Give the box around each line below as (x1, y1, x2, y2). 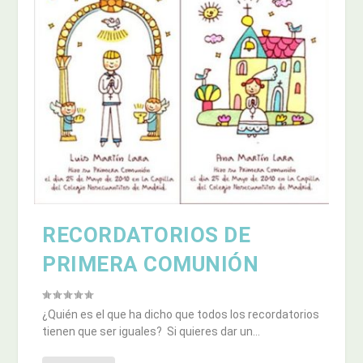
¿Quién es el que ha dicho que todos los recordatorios (42, 308, 320, 322)
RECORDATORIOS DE (42, 223, 251, 248)
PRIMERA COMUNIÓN (42, 252, 259, 277)
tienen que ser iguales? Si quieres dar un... (42, 325, 261, 339)
